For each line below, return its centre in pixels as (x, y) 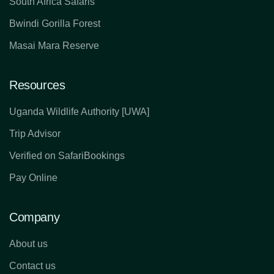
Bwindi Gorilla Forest (55, 24)
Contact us (32, 266)
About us (28, 244)
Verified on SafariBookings (67, 156)
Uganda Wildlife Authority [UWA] (79, 112)
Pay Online (33, 178)
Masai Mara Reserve (54, 46)
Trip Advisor (35, 134)
